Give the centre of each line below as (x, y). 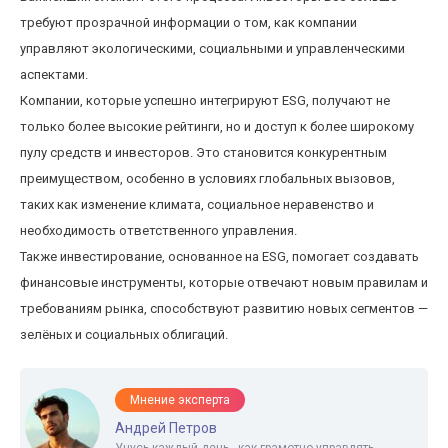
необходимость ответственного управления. (158, 230)
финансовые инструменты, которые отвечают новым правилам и (224, 282)
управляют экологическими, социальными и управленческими (212, 48)
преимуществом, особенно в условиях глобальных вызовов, (207, 178)
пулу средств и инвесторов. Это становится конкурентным (203, 152)
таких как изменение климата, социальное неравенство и (197, 204)
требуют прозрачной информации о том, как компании (188, 22)
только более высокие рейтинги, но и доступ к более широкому (217, 126)
